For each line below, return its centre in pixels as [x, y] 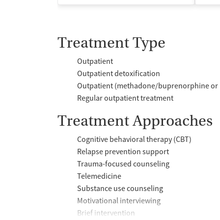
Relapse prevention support [123, 151]
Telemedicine [99, 176]
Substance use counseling [120, 188]
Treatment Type [111, 42]
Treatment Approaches [135, 121]
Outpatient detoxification [119, 73]
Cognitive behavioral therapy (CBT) [134, 139]
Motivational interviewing [119, 201]
